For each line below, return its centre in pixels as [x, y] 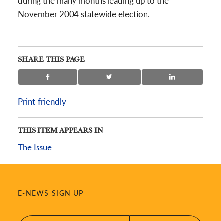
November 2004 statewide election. [84, 14]
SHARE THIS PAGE [51, 59]
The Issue [35, 147]
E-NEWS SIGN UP [51, 193]
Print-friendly [42, 101]
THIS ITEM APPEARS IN [60, 130]
